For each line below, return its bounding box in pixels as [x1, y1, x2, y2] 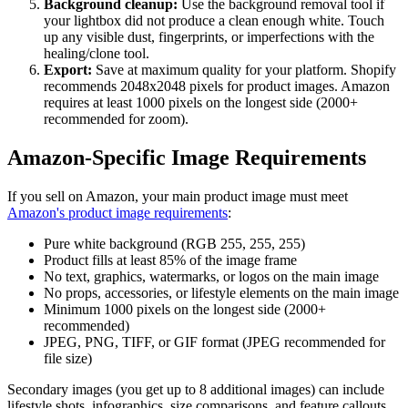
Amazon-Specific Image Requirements [7, 145, 366, 169]
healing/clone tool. [44, 45, 149, 61]
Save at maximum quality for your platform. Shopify [92, 61, 396, 77]
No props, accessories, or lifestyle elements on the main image [44, 284, 399, 301]
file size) [44, 350, 92, 366]
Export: [44, 61, 92, 77]
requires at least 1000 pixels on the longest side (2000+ [44, 94, 358, 110]
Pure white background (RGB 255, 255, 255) [44, 235, 305, 251]
